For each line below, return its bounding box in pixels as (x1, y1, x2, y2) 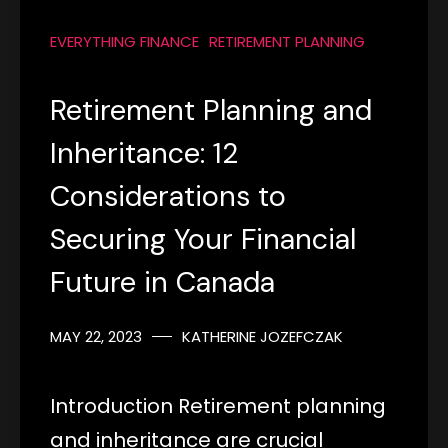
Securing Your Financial (50, 219, 356, 258)
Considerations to (50, 176, 286, 215)
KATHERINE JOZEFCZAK (182, 325, 343, 347)
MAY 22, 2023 (50, 325, 142, 347)
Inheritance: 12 (50, 133, 238, 172)
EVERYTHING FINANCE (50, 30, 199, 52)
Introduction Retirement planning (50, 391, 386, 420)
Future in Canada (50, 262, 275, 301)
